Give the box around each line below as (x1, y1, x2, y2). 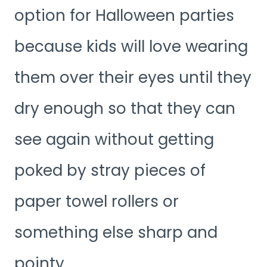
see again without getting (14, 129, 214, 151)
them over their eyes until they (14, 67, 252, 89)
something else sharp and (14, 222, 218, 244)
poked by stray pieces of (14, 160, 206, 182)
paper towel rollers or (14, 191, 179, 213)
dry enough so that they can (14, 98, 235, 120)
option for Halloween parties (14, 5, 234, 27)
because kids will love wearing (14, 36, 248, 58)
